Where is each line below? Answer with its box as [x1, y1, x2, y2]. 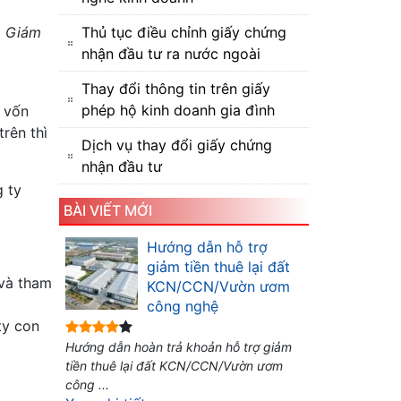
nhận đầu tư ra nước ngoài [81, 45, 260, 63]
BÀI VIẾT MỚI [64, 201, 152, 219]
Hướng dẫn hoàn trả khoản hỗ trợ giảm [65, 339, 292, 354]
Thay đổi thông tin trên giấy [81, 80, 270, 98]
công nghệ [147, 297, 218, 315]
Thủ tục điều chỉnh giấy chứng [81, 23, 286, 41]
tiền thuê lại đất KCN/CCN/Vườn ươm [65, 358, 283, 373]
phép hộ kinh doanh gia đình [81, 101, 275, 119]
